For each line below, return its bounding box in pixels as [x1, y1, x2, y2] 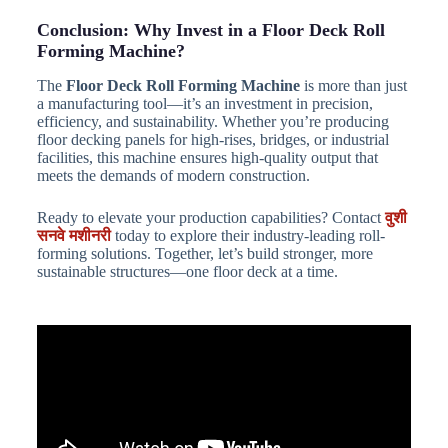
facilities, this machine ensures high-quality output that [36, 149, 378, 167]
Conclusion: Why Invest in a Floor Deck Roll [36, 19, 385, 40]
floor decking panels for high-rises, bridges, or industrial [36, 131, 389, 149]
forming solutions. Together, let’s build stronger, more [36, 245, 373, 263]
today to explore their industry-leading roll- [110, 227, 385, 245]
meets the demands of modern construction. [36, 167, 310, 185]
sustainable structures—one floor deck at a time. [36, 263, 338, 281]
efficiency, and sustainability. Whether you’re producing [36, 113, 389, 131]
